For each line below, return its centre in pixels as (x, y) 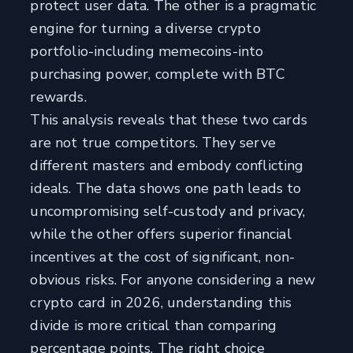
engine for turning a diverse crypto (145, 29)
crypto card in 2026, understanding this (161, 303)
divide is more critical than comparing (154, 326)
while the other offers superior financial (161, 234)
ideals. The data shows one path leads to (166, 189)
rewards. (58, 97)
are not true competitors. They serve (153, 143)
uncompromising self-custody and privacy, (168, 212)
